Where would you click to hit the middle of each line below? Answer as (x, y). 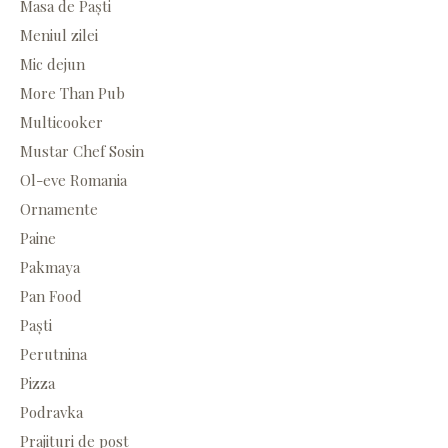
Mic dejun (52, 64)
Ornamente (59, 209)
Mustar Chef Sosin (82, 151)
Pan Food (51, 296)
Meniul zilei (59, 35)
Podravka (51, 412)
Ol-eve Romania (73, 180)
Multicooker (61, 122)
